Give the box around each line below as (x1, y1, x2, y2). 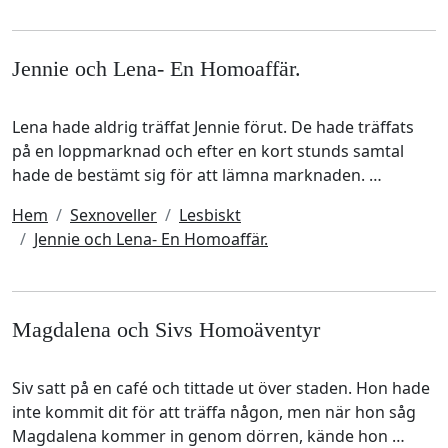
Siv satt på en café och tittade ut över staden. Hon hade (12, 377, 430, 400)
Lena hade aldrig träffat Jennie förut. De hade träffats (12, 116, 414, 139)
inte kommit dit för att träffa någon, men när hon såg (12, 401, 416, 424)
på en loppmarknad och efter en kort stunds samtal (12, 140, 404, 163)
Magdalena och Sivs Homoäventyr (12, 317, 320, 343)
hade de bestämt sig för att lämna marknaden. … (12, 164, 382, 187)
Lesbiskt (179, 204, 241, 227)
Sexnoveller (70, 204, 157, 227)
